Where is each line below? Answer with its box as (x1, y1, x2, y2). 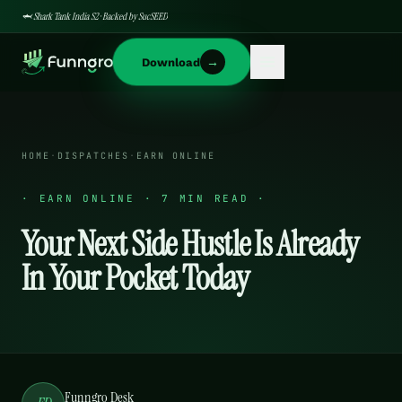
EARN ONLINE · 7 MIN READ (39, 192, 249, 205)
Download (141, 55, 200, 69)
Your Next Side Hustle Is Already (22, 222, 359, 267)
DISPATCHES (57, 150, 129, 162)
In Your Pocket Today (22, 256, 249, 301)
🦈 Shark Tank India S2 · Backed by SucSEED (22, 10, 168, 22)
